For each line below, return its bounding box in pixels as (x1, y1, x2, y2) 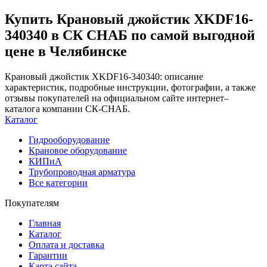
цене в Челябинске (5, 43, 127, 59)
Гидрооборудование (29, 134, 110, 145)
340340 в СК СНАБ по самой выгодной (5, 27, 255, 43)
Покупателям (5, 197, 59, 208)
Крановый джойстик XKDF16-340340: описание (5, 71, 203, 82)
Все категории (29, 177, 88, 188)
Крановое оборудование (29, 145, 127, 156)
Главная (29, 218, 61, 228)
